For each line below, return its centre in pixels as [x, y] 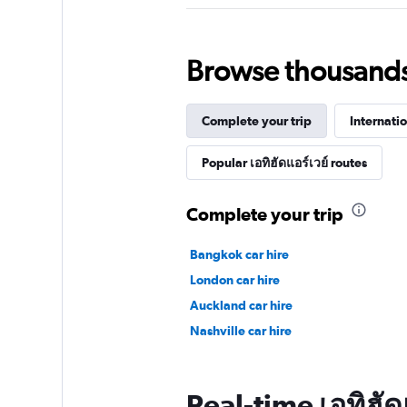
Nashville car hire [240, 330]
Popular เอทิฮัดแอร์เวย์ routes [284, 162]
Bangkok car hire [239, 254]
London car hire [234, 279]
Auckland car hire [241, 305]
